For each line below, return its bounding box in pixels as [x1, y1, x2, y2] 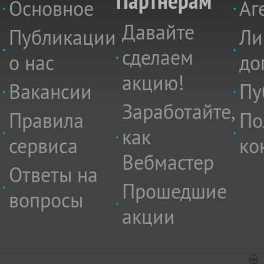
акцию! [122, 70, 184, 95]
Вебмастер [122, 150, 214, 175]
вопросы [9, 187, 83, 213]
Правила [9, 108, 84, 133]
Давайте [122, 19, 194, 45]
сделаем [122, 45, 193, 70]
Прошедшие [122, 179, 227, 204]
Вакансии [9, 79, 92, 104]
